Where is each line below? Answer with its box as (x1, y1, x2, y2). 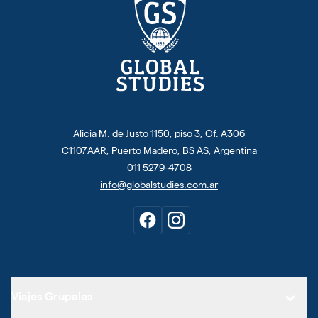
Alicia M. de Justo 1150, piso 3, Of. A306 (73, 129, 245, 140)
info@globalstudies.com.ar (100, 180, 218, 191)
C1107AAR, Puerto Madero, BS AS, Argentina (61, 146, 257, 157)
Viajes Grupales (11, 292, 92, 304)
